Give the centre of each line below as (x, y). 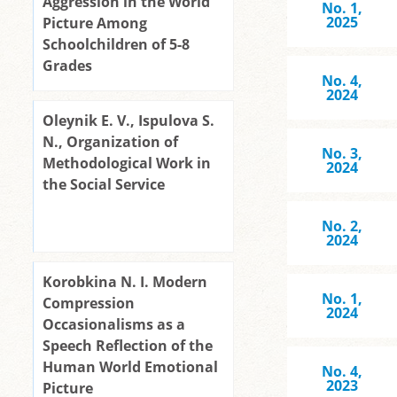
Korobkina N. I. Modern (125, 282)
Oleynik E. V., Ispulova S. (128, 121)
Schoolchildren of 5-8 (116, 44)
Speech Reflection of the (128, 346)
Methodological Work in (127, 163)
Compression (89, 303)
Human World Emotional (130, 367)
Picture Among (95, 23)
